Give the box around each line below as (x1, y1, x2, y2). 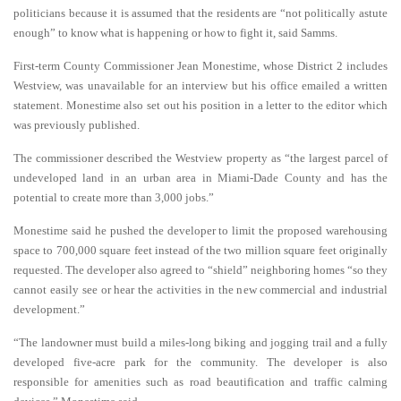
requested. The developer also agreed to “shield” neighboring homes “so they (13, 263, 388, 277)
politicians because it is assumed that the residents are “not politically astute (13, 6, 388, 20)
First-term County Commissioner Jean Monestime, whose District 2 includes (13, 59, 388, 73)
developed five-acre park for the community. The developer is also (13, 355, 388, 369)
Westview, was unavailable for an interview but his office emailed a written (13, 79, 388, 92)
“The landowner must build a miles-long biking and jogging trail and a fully (13, 336, 388, 349)
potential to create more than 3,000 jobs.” (13, 191, 214, 204)
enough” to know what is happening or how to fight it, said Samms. (13, 26, 337, 39)
